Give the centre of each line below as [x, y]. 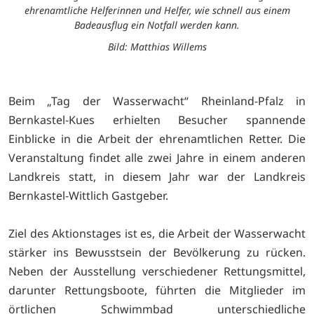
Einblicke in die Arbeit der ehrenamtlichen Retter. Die [157, 138]
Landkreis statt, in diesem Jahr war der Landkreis [157, 176]
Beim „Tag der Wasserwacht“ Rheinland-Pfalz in [157, 101]
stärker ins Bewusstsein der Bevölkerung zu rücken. [157, 252]
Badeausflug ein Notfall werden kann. [157, 25]
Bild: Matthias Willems [157, 47]
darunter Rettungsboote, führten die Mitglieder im [157, 290]
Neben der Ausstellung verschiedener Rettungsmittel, [157, 271]
